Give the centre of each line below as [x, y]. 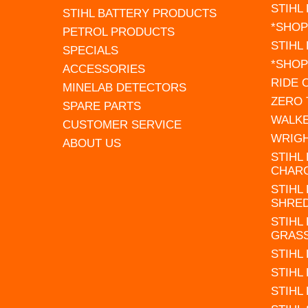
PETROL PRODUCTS [119, 32]
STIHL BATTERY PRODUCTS [140, 13]
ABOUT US [92, 143]
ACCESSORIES [104, 69]
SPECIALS [91, 50]
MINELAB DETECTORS [125, 87]
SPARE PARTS [102, 106]
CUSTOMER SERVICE [122, 124]
